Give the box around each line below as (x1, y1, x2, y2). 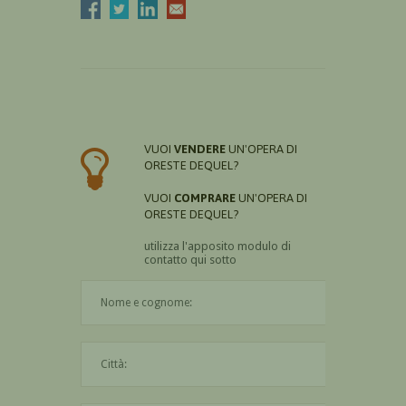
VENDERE (174, 141, 226, 156)
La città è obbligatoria (252, 343, 353, 356)
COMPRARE (174, 190, 236, 205)
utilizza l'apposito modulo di (144, 238, 291, 253)
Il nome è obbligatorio (247, 282, 353, 295)
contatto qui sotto (144, 252, 237, 266)
